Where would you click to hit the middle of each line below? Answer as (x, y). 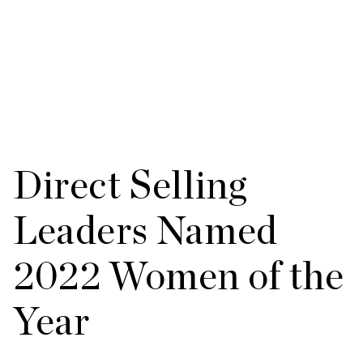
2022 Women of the (179, 275)
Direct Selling (130, 185)
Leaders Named (145, 230)
